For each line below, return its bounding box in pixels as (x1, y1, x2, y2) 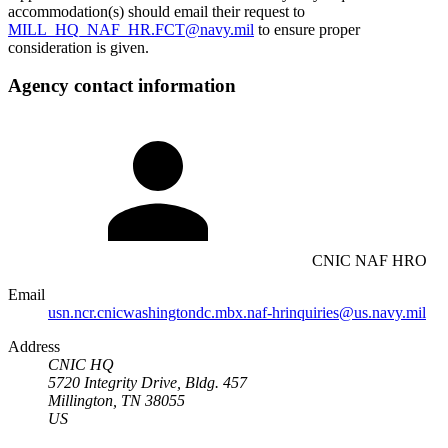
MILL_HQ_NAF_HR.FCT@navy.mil (8, 20, 254, 38)
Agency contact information (8, 75, 236, 97)
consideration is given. (8, 38, 149, 56)
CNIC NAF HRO (312, 251, 427, 269)
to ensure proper (254, 20, 360, 38)
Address (8, 337, 60, 355)
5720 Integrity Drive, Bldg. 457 (48, 373, 247, 391)
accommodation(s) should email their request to (8, 2, 305, 20)
